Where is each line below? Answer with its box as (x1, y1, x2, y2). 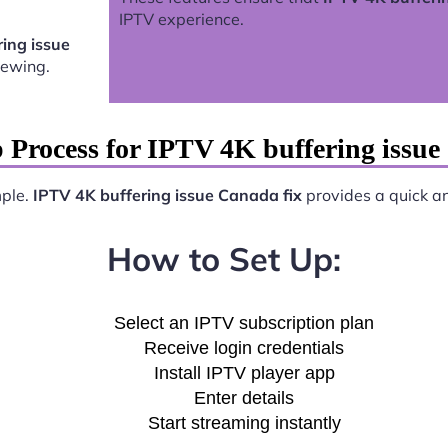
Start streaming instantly (147, 412, 341, 433)
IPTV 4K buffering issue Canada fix (32, 185, 302, 206)
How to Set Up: (107, 237, 341, 279)
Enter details (194, 387, 294, 408)
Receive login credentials (144, 337, 344, 358)
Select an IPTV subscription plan (114, 312, 374, 333)
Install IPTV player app (153, 362, 335, 383)
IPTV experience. (118, 9, 244, 30)
